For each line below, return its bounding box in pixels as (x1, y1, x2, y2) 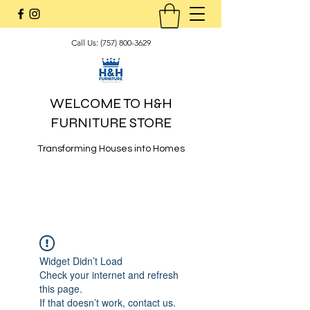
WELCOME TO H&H (49, 94, 172, 112)
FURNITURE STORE (50, 113, 172, 131)
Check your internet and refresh (39, 268, 179, 282)
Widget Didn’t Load (39, 254, 122, 268)
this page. (39, 282, 82, 295)
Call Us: (71, 37, 100, 48)
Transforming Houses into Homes (37, 143, 185, 154)
